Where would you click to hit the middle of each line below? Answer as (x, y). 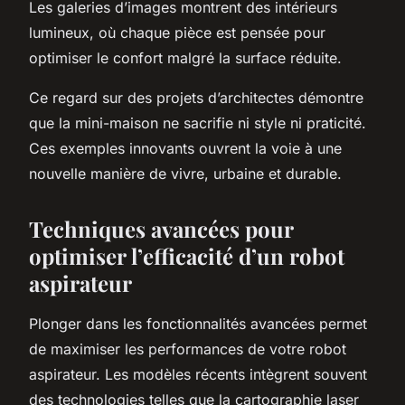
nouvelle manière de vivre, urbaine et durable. (185, 173)
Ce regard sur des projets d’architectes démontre (196, 97)
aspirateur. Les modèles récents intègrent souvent (198, 374)
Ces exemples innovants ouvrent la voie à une (185, 148)
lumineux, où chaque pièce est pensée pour (177, 32)
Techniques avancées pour (161, 228)
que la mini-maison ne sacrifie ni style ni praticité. (198, 122)
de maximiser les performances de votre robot (188, 348)
